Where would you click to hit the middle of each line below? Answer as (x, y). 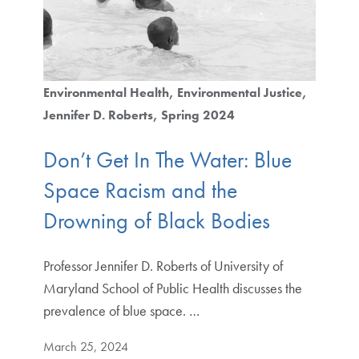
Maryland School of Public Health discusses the (172, 288)
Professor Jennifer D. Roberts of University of (163, 265)
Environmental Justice (239, 93)
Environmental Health (106, 93)
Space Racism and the (140, 190)
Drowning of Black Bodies (156, 220)
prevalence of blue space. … (121, 310)
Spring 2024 (198, 115)
